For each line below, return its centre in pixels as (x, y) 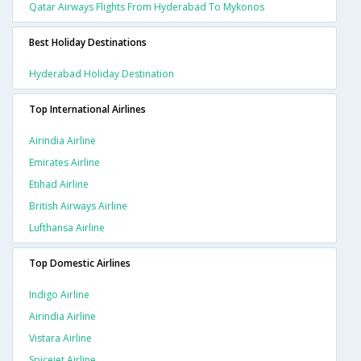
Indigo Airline (59, 294)
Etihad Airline (59, 184)
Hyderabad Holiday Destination (102, 73)
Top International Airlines (87, 109)
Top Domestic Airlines (80, 263)
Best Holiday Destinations (88, 42)
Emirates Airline (64, 162)
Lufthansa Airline (67, 227)
